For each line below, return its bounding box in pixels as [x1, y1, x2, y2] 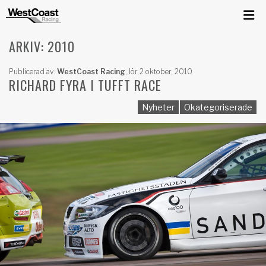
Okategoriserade [184, 102, 252, 112]
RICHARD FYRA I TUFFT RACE [9, 75, 161, 94]
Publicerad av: [9, 67, 57, 76]
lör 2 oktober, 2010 [127, 67, 192, 76]
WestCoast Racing [57, 67, 125, 76]
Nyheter [142, 102, 175, 112]
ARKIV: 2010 [9, 37, 75, 56]
